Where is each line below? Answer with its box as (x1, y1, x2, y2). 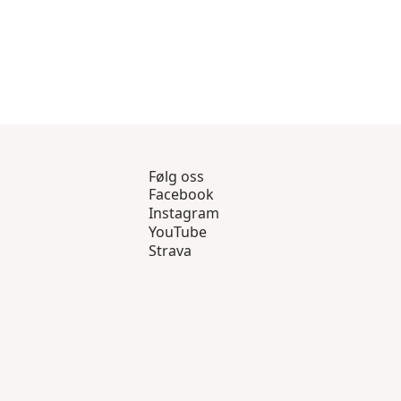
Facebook (149, 184, 214, 205)
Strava (149, 241, 192, 261)
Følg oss (149, 166, 204, 187)
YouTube (149, 222, 207, 243)
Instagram (149, 203, 219, 224)
